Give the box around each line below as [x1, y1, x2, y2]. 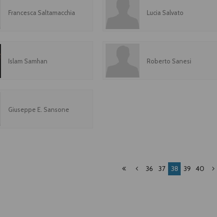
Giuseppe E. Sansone [8, 106, 69, 113]
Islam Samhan [8, 57, 47, 65]
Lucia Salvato [147, 9, 184, 16]
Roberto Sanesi [147, 57, 192, 65]
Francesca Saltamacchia [8, 9, 75, 16]
